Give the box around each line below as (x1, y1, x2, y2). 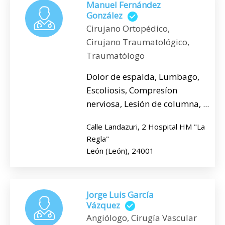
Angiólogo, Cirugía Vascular (86, 212, 197, 224)
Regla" (86, 133, 109, 144)
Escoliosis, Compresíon (86, 84, 177, 96)
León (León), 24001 (86, 145, 154, 156)
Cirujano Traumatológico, (86, 36, 189, 48)
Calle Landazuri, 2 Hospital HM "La (86, 121, 205, 132)
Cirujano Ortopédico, (86, 22, 170, 34)
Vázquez (86, 199, 120, 211)
